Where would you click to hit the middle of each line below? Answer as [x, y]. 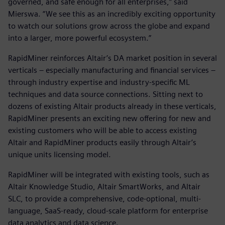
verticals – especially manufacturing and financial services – [112, 70]
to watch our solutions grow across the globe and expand [109, 26]
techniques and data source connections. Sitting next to [105, 94]
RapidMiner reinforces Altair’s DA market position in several [113, 58]
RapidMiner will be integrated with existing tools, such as [109, 174]
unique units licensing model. [60, 154]
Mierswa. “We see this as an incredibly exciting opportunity [112, 14]
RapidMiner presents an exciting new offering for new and [109, 118]
